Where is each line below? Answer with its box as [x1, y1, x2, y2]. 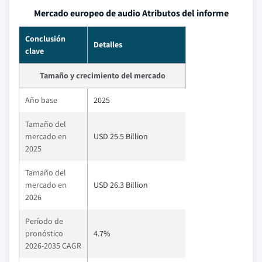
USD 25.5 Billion [94, 130, 148, 142]
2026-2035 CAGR [25, 240, 81, 251]
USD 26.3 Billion [94, 179, 148, 190]
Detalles [94, 39, 122, 50]
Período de [25, 215, 63, 226]
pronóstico [25, 227, 63, 239]
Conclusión [25, 33, 65, 44]
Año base [25, 94, 57, 105]
